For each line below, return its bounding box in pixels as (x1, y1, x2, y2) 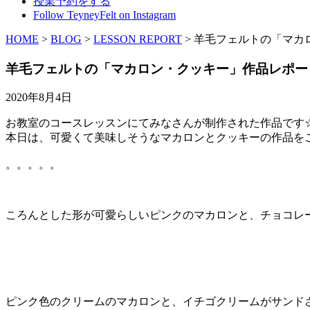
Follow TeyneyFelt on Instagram (33, 8, 176, 21)
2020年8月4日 (6, 91, 72, 104)
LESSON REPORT (93, 33, 182, 45)
